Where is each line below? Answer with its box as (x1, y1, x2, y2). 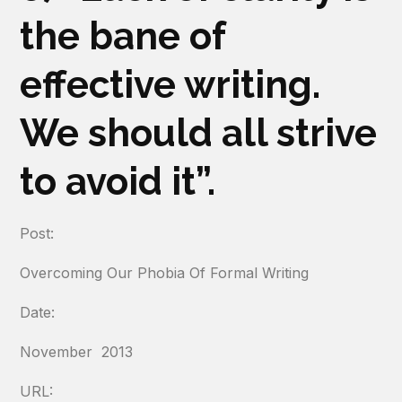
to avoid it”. (20, 160, 216, 204)
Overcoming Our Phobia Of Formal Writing (20, 264, 310, 282)
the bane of (20, 14, 226, 58)
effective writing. (20, 63, 321, 107)
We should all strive (20, 111, 378, 155)
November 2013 (20, 343, 134, 361)
